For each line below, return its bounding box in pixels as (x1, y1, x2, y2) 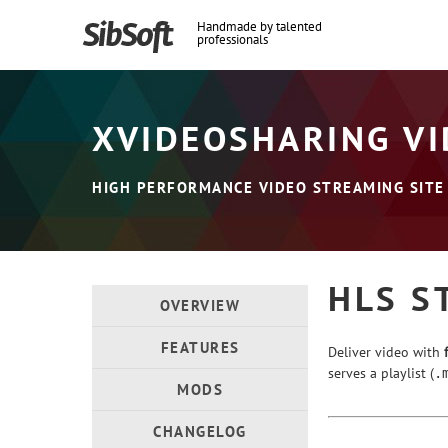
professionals (197, 31, 268, 48)
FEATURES (160, 338, 240, 357)
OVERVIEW (160, 296, 240, 315)
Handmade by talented (197, 18, 322, 35)
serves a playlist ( (328, 364, 434, 383)
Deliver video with (328, 343, 444, 362)
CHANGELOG (153, 422, 247, 441)
